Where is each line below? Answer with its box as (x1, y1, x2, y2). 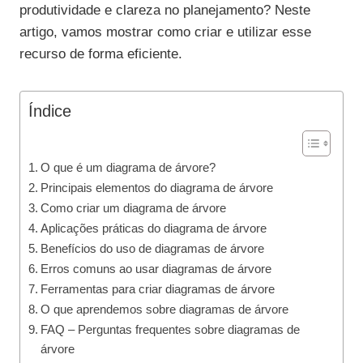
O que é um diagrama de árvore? (41, 160, 216, 175)
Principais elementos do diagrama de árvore (41, 181, 274, 195)
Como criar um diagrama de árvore (41, 201, 227, 216)
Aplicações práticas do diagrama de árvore (41, 221, 267, 236)
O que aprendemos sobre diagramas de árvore (41, 302, 289, 317)
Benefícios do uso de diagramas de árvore (41, 241, 265, 256)
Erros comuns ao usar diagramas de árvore (41, 262, 272, 276)
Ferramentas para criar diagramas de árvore (41, 282, 275, 297)
